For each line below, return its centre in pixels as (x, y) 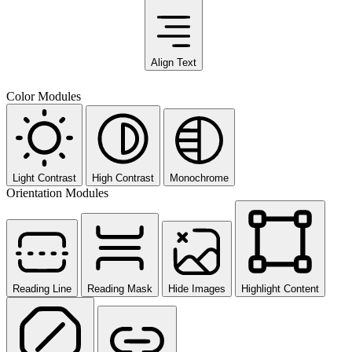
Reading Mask (120, 288)
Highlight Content (280, 288)
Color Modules (44, 96)
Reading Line (42, 288)
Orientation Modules (57, 192)
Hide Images (197, 288)
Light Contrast (44, 178)
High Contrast (123, 178)
